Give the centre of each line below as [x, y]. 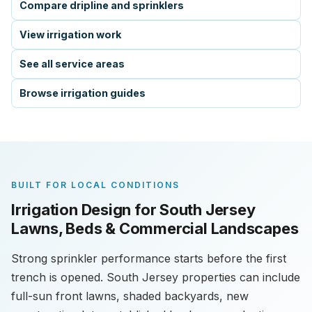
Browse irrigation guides [83, 93]
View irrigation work [70, 34]
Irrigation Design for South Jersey [133, 210]
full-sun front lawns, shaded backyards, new [130, 296]
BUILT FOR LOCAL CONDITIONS [95, 185]
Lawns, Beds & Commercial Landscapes [155, 228]
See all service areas [72, 64]
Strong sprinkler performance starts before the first [149, 258]
